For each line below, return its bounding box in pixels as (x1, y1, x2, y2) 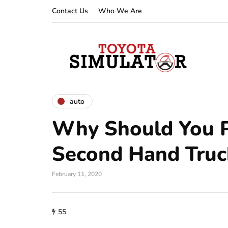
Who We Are (98, 6, 142, 16)
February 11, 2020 (52, 170, 102, 178)
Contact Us (52, 6, 88, 16)
